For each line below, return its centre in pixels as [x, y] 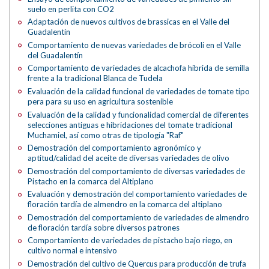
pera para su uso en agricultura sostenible [101, 102]
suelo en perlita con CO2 [71, 9]
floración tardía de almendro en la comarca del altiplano [125, 204]
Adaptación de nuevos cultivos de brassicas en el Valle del [129, 22]
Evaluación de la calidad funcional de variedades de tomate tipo [139, 92]
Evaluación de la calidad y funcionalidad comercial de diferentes [138, 114]
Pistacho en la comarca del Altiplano [91, 181]
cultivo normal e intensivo [73, 251]
